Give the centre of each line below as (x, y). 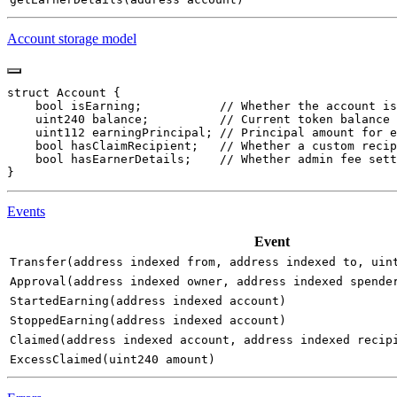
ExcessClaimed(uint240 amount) (113, 360)
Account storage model (72, 38)
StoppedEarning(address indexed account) (148, 321)
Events (26, 212)
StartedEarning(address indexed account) (148, 301)
